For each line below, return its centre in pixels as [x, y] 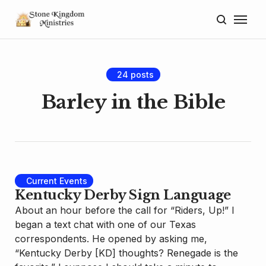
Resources [129, 186]
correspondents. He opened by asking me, [111, 238]
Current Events [56, 180]
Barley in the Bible [133, 102]
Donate [129, 122]
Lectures [129, 154]
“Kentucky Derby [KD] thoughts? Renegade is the [126, 253]
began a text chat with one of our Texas [105, 224]
